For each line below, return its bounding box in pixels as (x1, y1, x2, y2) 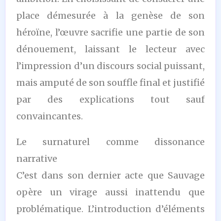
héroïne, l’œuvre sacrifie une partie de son (16, 26, 205, 38)
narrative (16, 152, 57, 164)
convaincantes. (16, 110, 83, 122)
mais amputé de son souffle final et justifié (16, 76, 205, 88)
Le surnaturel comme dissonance (16, 136, 205, 147)
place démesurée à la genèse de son (16, 9, 205, 21)
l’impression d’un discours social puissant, (16, 60, 205, 72)
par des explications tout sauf (16, 93, 205, 105)
